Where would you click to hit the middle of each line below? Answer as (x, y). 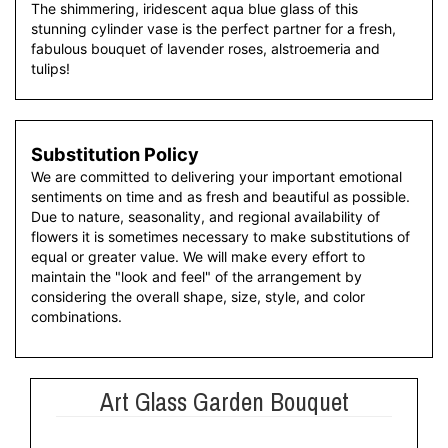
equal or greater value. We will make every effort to (198, 256)
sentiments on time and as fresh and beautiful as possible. (220, 196)
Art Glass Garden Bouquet (224, 402)
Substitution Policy (115, 154)
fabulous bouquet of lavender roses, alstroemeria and (205, 48)
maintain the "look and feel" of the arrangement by (196, 276)
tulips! (50, 68)
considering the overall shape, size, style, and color (198, 296)
